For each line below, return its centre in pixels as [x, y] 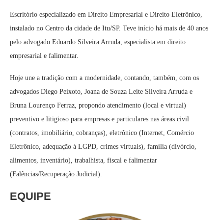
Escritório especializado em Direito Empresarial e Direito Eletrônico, [106, 14]
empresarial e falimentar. [44, 56]
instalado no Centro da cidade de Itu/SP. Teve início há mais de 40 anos [109, 28]
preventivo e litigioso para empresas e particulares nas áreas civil [99, 119]
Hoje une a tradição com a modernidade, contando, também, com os [104, 78]
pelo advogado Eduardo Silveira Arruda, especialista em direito [98, 42]
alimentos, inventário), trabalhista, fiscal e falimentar [83, 160]
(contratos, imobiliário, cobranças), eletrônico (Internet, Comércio [102, 133]
